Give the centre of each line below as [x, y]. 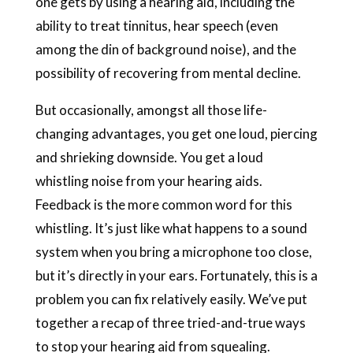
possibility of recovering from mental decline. [168, 72]
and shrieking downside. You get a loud [149, 157]
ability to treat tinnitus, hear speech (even [156, 25]
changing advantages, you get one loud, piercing [176, 133]
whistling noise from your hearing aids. [149, 180]
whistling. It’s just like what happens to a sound [171, 228]
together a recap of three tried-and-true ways [170, 322]
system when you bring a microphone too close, [173, 251]
